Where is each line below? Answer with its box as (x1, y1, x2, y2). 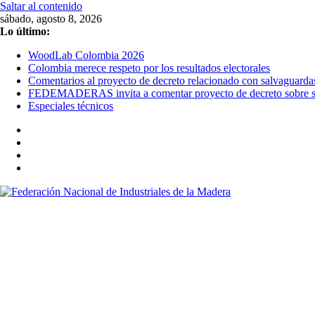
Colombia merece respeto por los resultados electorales (28, 62, 270, 74)
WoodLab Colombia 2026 (28, 49, 144, 61)
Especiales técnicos (28, 100, 113, 112)
